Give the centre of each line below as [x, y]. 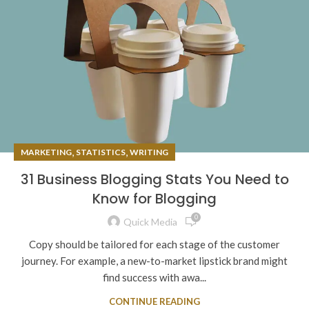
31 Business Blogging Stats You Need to [154, 179]
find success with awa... [154, 277]
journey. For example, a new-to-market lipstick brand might [154, 260]
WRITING [149, 152]
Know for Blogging [154, 198]
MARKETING [46, 152]
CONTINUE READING [154, 301]
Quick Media [150, 222]
